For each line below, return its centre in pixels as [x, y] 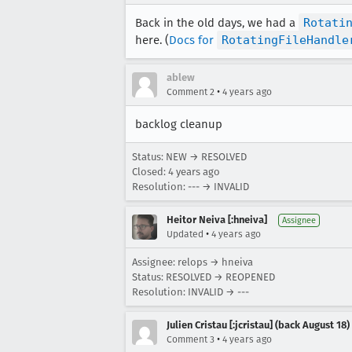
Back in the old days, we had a [217, 23]
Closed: [150, 172]
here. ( [152, 40]
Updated [185, 234]
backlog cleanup [179, 124]
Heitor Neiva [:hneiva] [217, 220]
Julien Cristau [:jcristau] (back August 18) [258, 325]
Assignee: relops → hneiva [192, 262]
